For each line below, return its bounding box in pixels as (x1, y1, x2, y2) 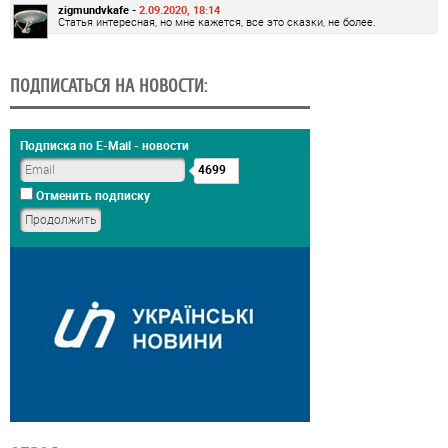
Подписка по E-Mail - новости (20, 136, 189, 153)
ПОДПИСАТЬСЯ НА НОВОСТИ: (10, 75, 207, 96)
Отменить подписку (33, 186, 150, 203)
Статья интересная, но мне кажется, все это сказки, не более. (58, 13, 376, 29)
